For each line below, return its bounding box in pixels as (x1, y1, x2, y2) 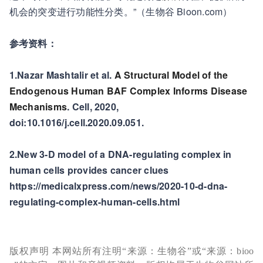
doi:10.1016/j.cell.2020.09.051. (9, 116, 144, 129)
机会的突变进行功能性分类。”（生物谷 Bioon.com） (9, 5, 232, 18)
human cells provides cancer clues (9, 163, 169, 177)
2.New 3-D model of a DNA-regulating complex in (9, 147, 232, 161)
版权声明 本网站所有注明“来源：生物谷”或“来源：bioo (9, 246, 254, 256)
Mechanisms (9, 100, 68, 113)
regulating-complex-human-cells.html (9, 195, 180, 208)
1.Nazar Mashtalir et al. (9, 68, 114, 82)
